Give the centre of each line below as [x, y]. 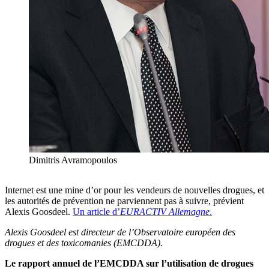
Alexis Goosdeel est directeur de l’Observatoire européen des [120, 232]
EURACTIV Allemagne [165, 212]
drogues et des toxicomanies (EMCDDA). [84, 243]
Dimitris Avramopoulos [73, 160]
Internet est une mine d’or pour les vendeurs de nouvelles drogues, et [134, 190]
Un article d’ [96, 212]
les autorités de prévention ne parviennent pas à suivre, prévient [124, 201]
